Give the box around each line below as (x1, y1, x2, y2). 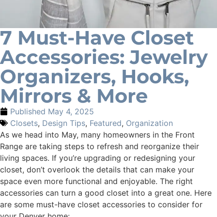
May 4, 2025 (48, 106, 94, 116)
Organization (126, 118, 173, 128)
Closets (10, 118, 38, 128)
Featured (90, 118, 122, 128)
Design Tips (42, 118, 85, 128)
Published (10, 106, 46, 116)
